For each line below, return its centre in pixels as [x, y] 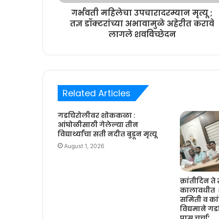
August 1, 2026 [84, 146]
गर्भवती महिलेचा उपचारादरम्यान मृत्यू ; [142, 13]
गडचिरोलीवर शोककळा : [97, 115]
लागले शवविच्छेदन [142, 34]
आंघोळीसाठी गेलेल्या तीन [98, 124]
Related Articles [97, 93]
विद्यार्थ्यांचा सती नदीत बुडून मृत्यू [107, 134]
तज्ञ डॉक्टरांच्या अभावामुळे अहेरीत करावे [142, 23]
